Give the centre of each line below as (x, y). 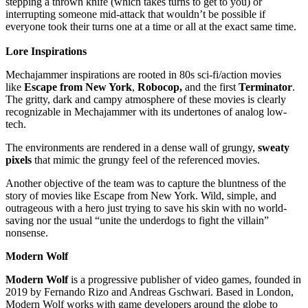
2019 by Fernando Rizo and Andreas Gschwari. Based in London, (150, 291)
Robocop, (160, 87)
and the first (210, 87)
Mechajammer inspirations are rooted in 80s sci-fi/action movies (143, 74)
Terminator (265, 87)
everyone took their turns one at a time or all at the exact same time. (151, 26)
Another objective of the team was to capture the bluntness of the (146, 183)
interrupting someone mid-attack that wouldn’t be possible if (135, 14)
